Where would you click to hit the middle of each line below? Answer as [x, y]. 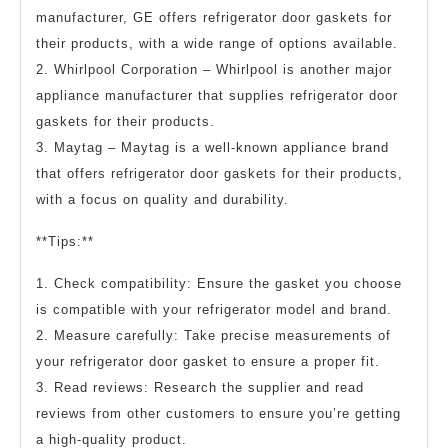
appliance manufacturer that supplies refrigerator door [217, 95]
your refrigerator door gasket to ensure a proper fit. [208, 361]
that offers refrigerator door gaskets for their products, [219, 173]
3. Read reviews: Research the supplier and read [200, 387]
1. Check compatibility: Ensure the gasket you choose [219, 283]
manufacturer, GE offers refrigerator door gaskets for [214, 17]
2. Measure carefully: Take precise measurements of [213, 335]
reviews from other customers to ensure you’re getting [218, 413]
